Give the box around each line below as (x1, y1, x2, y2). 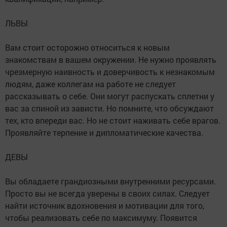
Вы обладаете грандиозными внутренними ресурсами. (5, 176, 216, 186)
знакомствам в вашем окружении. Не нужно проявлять (5, 54, 216, 65)
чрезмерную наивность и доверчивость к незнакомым (5, 66, 215, 77)
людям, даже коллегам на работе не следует (5, 79, 176, 89)
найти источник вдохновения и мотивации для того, (5, 200, 204, 211)
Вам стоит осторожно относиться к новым (5, 42, 170, 53)
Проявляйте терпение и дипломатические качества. (5, 127, 203, 138)
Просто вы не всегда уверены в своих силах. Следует (5, 188, 210, 199)
